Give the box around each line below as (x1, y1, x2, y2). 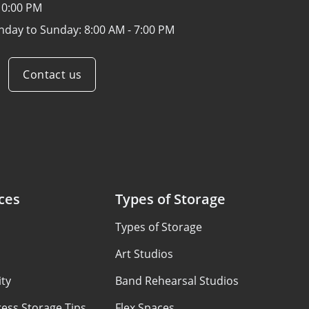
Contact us (23, 67, 82, 82)
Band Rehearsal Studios (114, 273, 239, 288)
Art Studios (114, 246, 173, 261)
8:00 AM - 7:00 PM (84, 22, 175, 37)
